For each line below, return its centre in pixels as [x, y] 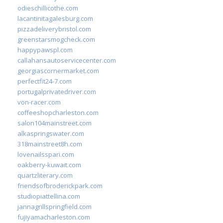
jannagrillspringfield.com [55, 206]
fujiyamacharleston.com [54, 217]
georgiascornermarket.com [58, 70]
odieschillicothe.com [48, 8]
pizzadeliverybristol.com [54, 29]
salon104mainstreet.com [55, 123]
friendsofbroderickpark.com [60, 185]
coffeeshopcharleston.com [58, 112]
